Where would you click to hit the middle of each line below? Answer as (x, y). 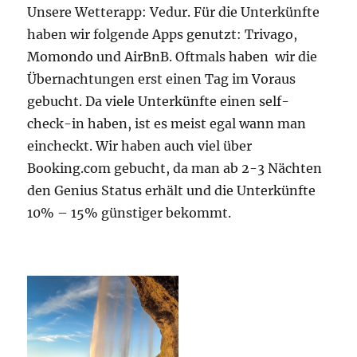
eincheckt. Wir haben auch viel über (140, 145)
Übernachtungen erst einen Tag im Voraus (162, 78)
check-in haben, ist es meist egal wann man (167, 123)
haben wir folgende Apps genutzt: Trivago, (163, 34)
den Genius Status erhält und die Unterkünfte (172, 190)
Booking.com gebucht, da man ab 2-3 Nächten (175, 168)
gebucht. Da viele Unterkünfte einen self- (159, 101)
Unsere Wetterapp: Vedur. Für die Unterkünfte (174, 12)
